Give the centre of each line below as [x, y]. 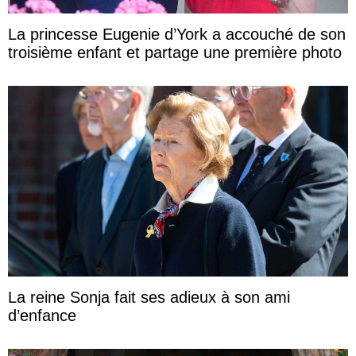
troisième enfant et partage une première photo [175, 52]
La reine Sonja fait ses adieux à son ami [149, 298]
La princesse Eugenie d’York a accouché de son [177, 34]
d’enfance [42, 316]
